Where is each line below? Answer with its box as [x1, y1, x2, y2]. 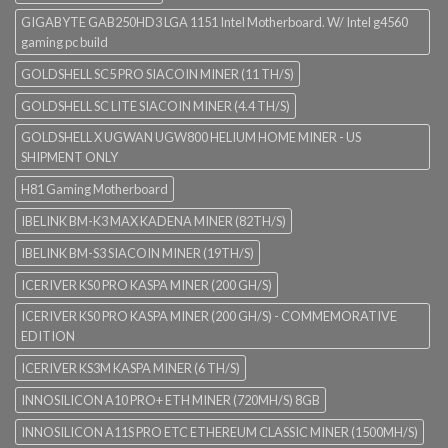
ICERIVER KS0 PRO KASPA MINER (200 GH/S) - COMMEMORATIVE [21, 307, 397, 324]
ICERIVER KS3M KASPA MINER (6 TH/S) [21, 359, 240, 376]
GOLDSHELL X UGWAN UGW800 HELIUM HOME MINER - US [21, 128, 361, 145]
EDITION [21, 327, 75, 344]
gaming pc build [21, 33, 108, 50]
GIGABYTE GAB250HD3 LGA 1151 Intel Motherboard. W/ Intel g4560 [21, 13, 408, 30]
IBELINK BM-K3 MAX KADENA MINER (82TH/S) [21, 212, 286, 229]
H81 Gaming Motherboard [21, 180, 168, 197]
